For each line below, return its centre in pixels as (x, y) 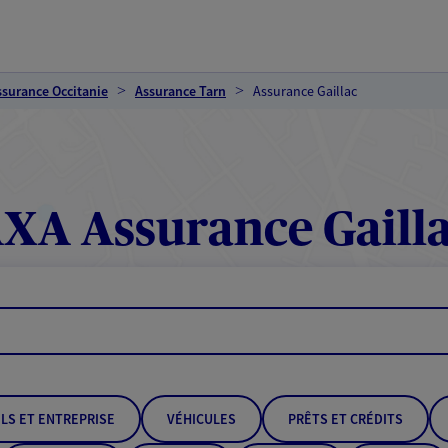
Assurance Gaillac (305, 91)
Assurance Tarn (180, 91)
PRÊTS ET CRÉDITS (345, 419)
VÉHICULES (201, 419)
